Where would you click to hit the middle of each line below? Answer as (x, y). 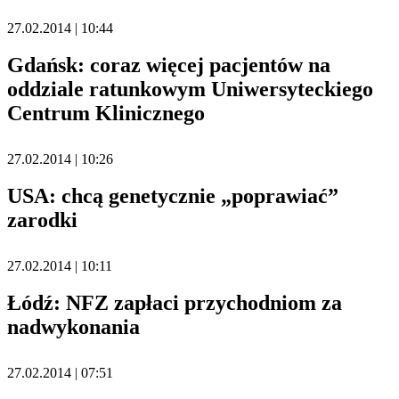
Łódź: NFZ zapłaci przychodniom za (175, 302)
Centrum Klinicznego (106, 114)
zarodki (42, 220)
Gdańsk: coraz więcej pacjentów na (169, 65)
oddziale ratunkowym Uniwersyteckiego (190, 90)
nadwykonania (73, 326)
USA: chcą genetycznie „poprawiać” (173, 195)
